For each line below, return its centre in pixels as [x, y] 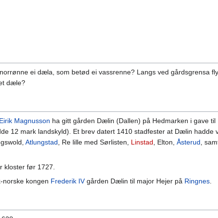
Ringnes [197, 181]
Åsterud [189, 142]
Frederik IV [68, 181]
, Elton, [165, 142]
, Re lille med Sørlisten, [94, 142]
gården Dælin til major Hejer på [135, 181]
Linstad [142, 142]
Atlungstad [42, 142]
